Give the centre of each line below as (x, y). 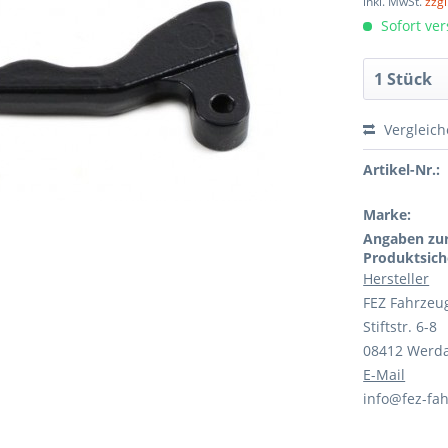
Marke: (387, 214)
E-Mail (384, 374)
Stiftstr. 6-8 (400, 326)
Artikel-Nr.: (402, 169)
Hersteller (396, 278)
